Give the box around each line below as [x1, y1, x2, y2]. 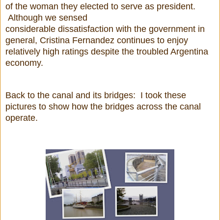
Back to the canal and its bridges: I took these [5, 90, 186, 100]
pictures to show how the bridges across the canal [5, 101, 201, 111]
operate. [5, 112, 43, 123]
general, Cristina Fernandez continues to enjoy [5, 35, 188, 45]
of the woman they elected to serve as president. [5, 1, 195, 11]
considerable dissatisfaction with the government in [5, 24, 205, 34]
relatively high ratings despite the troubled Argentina [5, 46, 208, 56]
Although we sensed [5, 12, 87, 23]
